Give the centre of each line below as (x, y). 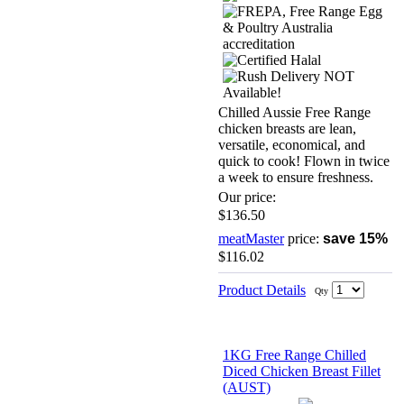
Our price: (247, 197)
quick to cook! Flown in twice (304, 161)
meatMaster (251, 238)
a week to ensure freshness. (296, 177)
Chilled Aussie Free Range (294, 112)
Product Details (262, 289)
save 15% (355, 238)
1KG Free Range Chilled (294, 354)
